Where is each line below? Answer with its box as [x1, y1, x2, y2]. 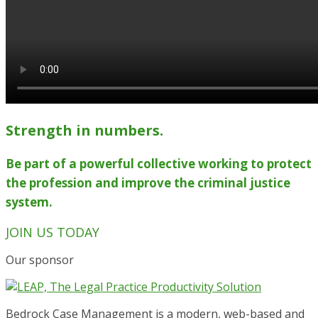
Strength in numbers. [6, 121, 163, 141]
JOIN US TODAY [6, 224, 99, 241]
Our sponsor [6, 252, 74, 268]
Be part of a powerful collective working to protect [6, 155, 312, 172]
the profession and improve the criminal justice [6, 175, 290, 192]
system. [6, 194, 53, 211]
